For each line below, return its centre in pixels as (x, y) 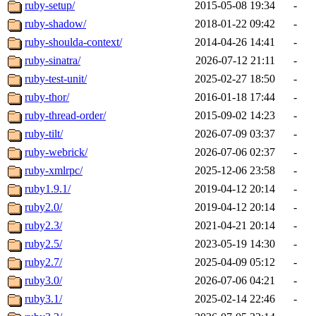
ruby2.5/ (43, 244)
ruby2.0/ (43, 207)
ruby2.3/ (43, 226)
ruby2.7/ (43, 262)
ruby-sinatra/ (53, 61)
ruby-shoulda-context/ (73, 42)
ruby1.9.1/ (48, 189)
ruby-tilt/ (44, 134)
